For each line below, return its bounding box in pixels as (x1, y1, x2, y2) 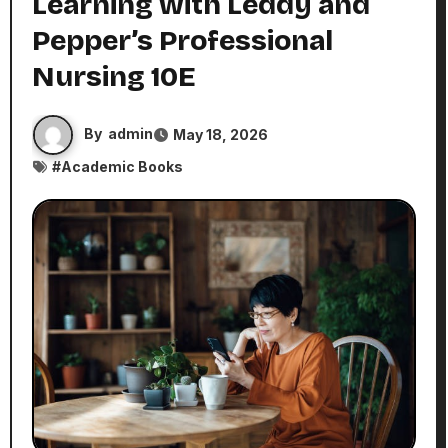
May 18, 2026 (172, 126, 268, 144)
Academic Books (60, 158, 183, 176)
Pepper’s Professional (31, 24, 333, 59)
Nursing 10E (31, 60, 196, 95)
